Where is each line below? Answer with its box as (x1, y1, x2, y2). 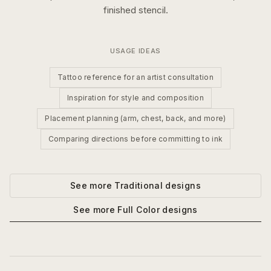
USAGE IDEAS (109, 47, 162, 55)
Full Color (117, 204, 160, 215)
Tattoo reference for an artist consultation (57, 73, 214, 82)
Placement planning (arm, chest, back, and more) (45, 114, 226, 123)
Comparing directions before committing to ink (48, 134, 223, 143)
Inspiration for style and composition (67, 93, 204, 102)
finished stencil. (103, 4, 168, 16)
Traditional (114, 180, 163, 191)
